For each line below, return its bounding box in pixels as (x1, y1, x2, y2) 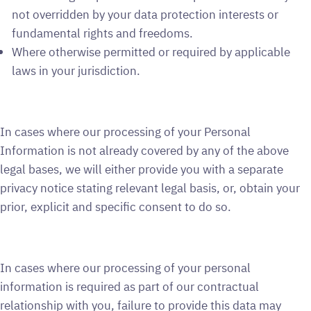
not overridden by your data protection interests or (12, 6, 279, 22)
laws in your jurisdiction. (12, 62, 141, 78)
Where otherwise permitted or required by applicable (12, 43, 291, 60)
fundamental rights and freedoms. (12, 24, 196, 41)
